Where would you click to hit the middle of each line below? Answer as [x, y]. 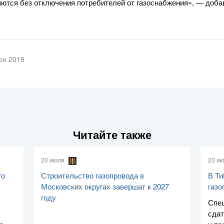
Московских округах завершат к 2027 [105, 186]
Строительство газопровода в [93, 175]
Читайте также [112, 135]
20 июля [54, 160]
